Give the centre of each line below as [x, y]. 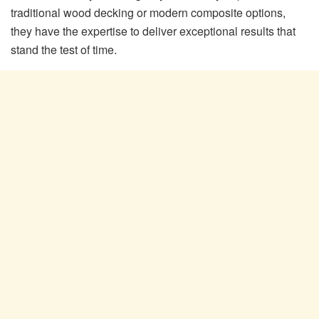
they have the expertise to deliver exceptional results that [153, 31]
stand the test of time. [64, 50]
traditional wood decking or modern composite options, [148, 13]
